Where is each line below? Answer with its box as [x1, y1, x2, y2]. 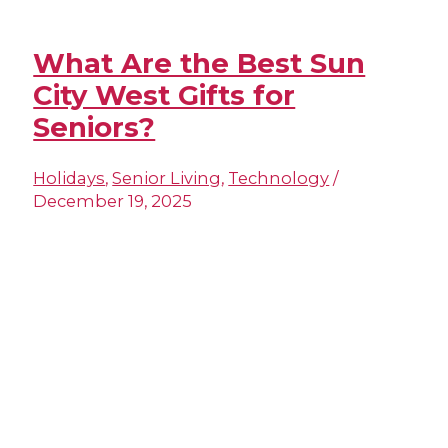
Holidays [33, 167, 106, 188]
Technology [228, 167, 330, 188]
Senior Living [112, 167, 222, 188]
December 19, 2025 [33, 190, 193, 211]
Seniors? [33, 111, 156, 145]
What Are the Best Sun [33, 47, 366, 81]
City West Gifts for [33, 79, 296, 113]
